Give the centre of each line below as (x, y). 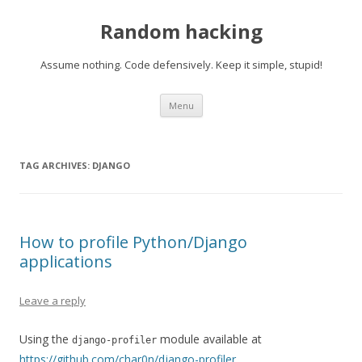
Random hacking (181, 31)
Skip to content (242, 99)
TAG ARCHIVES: (56, 165)
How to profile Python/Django (133, 242)
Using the (46, 339)
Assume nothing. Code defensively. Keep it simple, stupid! (181, 65)
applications (66, 261)
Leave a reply (53, 301)
